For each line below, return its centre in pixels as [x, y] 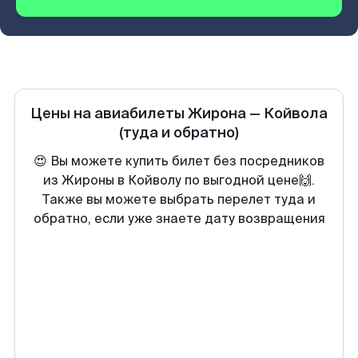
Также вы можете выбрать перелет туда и [179, 199]
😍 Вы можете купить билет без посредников [179, 161]
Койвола [296, 113]
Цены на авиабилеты [109, 113]
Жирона [217, 113]
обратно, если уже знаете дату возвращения [179, 219]
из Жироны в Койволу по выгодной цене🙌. [179, 180]
